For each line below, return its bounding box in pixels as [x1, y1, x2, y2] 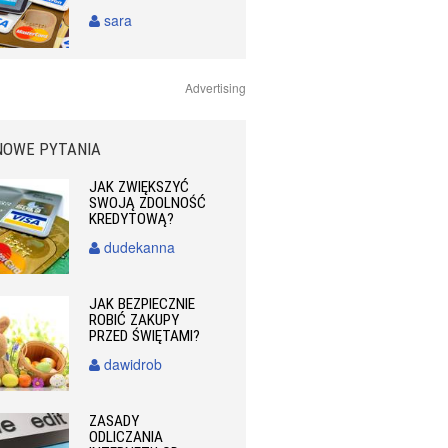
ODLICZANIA [89, 427, 164, 446]
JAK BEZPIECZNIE [89, 294, 196, 313]
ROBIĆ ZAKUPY [89, 310, 180, 329]
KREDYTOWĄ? [89, 209, 175, 228]
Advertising [185, 78, 246, 96]
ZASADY [89, 411, 140, 430]
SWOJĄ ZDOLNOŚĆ [89, 193, 207, 212]
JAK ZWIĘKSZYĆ [89, 177, 190, 196]
